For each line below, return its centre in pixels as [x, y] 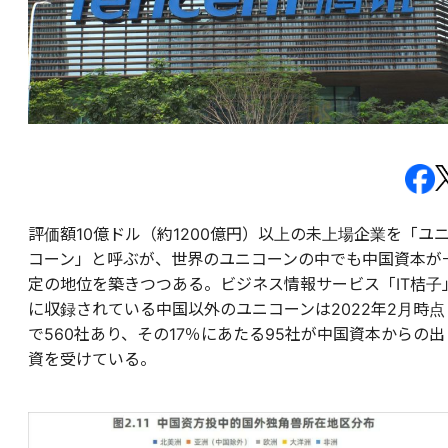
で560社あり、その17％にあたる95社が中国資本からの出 [236, 334]
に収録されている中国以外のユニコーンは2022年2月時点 [236, 309]
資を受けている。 [92, 359]
